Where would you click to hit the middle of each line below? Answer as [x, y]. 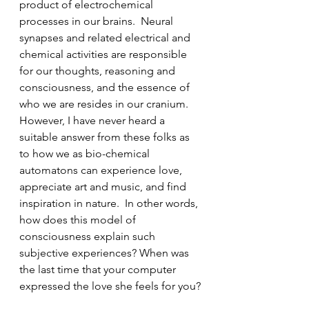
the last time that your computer [99, 269]
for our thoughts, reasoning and [99, 71]
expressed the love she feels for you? [110, 286]
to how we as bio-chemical [86, 153]
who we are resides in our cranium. [105, 104]
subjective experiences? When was [106, 253]
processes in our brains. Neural [98, 21]
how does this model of [79, 220]
